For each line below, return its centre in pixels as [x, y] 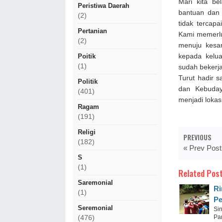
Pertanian [92, 31]
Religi [87, 132]
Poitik [87, 56]
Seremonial [95, 208]
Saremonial [95, 183]
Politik [88, 82]
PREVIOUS [197, 137]
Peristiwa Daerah [104, 6]
